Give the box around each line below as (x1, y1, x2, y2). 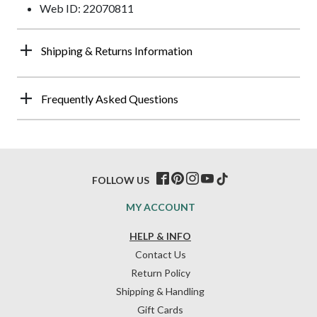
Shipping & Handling (116, 285, 204, 298)
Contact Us (134, 248, 186, 261)
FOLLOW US (92, 174, 149, 187)
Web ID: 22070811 (40, 1, 134, 16)
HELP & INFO (129, 230, 191, 243)
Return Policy (130, 267, 190, 279)
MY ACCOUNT (125, 201, 195, 214)
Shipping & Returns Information (41, 44, 192, 58)
